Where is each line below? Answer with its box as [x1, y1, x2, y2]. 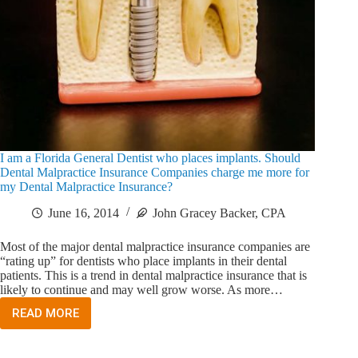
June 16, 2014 [48, 206, 119, 221]
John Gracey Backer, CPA [153, 206, 286, 221]
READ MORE [12, 306, 79, 321]
